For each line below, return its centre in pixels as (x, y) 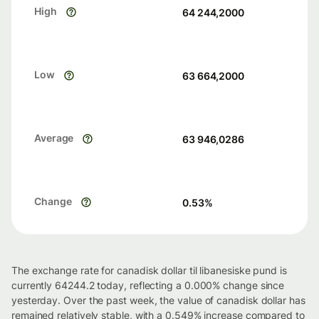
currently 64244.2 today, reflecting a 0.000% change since (148, 285)
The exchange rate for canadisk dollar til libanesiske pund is (149, 270)
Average (54, 138)
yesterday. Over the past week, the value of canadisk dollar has (158, 300)
